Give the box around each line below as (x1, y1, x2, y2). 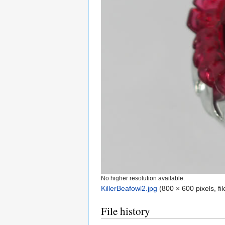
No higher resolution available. (101, 175, 185, 182)
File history (101, 204, 150, 218)
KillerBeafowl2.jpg (101, 184, 157, 193)
